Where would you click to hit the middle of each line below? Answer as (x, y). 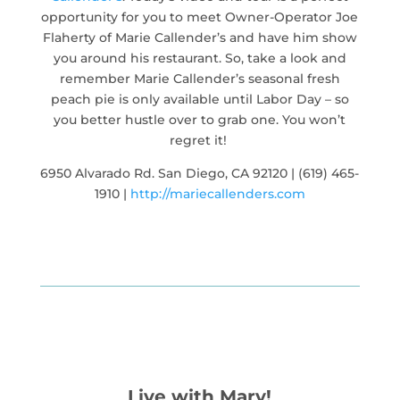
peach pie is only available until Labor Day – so (200, 99)
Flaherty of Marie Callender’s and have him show (200, 37)
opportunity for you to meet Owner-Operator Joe (200, 17)
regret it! (200, 140)
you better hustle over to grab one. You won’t (200, 119)
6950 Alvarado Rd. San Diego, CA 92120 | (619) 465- (200, 173)
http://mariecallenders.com (217, 193)
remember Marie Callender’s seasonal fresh (200, 78)
